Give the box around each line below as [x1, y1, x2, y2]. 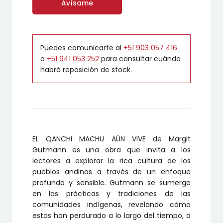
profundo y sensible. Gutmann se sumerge [32, 178, 191, 188]
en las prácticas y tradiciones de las [32, 189, 191, 199]
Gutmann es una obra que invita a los [32, 145, 191, 155]
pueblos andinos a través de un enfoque [32, 167, 191, 177]
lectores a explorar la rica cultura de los [32, 156, 191, 166]
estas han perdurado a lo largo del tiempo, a [32, 211, 191, 221]
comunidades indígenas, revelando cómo [32, 200, 191, 210]
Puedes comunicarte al [40, 43, 123, 53]
